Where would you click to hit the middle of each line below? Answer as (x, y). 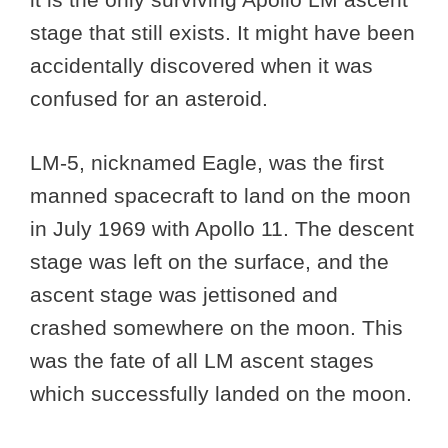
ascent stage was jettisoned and (184, 295)
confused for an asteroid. (152, 98)
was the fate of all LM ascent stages (202, 361)
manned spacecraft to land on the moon (220, 196)
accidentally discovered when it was (201, 65)
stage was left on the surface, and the (209, 262)
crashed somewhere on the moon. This (216, 328)
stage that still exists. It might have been (222, 32)
